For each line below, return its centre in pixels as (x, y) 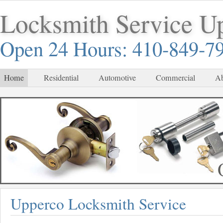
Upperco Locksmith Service (98, 204)
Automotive (117, 78)
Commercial (175, 78)
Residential (61, 78)
